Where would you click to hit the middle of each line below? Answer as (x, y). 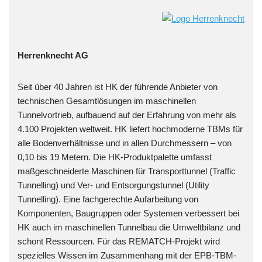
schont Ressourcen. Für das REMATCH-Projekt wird (119, 242)
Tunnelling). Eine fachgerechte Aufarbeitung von (108, 199)
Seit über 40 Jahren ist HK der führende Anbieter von (118, 87)
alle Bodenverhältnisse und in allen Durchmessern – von (125, 143)
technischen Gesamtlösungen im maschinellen (107, 101)
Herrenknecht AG (53, 56)
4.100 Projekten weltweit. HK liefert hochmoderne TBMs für (130, 129)
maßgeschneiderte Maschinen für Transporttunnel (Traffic (127, 171)
